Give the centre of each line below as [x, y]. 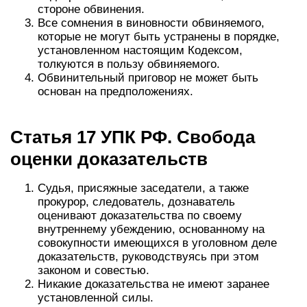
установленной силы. [96, 298]
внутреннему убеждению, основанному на [151, 229]
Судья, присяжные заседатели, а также [143, 188]
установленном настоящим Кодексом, [140, 50]
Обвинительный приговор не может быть [148, 78]
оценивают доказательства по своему [140, 216]
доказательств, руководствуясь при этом [148, 257]
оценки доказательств [109, 159]
